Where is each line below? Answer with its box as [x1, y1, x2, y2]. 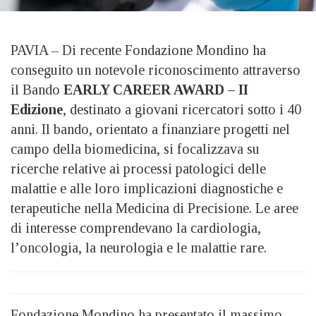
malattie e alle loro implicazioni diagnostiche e [11, 180, 283, 196]
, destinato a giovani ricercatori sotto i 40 [63, 101, 301, 117]
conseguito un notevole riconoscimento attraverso [11, 61, 300, 78]
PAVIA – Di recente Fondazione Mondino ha [11, 42, 266, 58]
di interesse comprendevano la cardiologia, [11, 219, 261, 236]
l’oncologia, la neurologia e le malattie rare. [11, 239, 267, 255]
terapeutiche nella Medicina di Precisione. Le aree [11, 200, 298, 216]
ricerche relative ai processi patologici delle [11, 160, 266, 176]
